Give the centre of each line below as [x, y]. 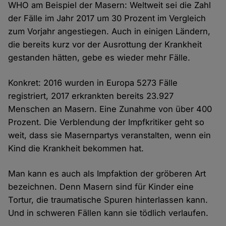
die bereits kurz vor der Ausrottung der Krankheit [105, 45]
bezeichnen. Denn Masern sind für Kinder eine [101, 187]
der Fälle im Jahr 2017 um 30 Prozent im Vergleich [107, 18]
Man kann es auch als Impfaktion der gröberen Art [107, 174]
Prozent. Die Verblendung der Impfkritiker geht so [106, 122]
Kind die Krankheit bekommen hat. [76, 149]
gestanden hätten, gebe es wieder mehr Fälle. [99, 58]
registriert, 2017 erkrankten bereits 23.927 [91, 96]
